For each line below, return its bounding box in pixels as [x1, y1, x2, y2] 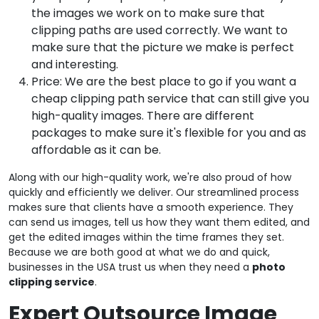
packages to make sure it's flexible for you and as [31, 124, 306, 141]
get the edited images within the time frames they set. [9, 229, 284, 244]
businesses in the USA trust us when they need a [9, 259, 252, 274]
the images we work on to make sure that [31, 4, 265, 21]
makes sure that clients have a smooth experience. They [9, 199, 293, 214]
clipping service [9, 274, 95, 289]
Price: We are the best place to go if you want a [31, 73, 296, 90]
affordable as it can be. [31, 141, 161, 158]
